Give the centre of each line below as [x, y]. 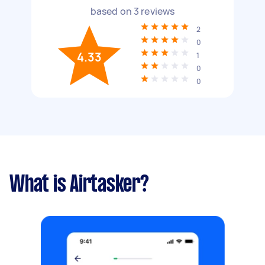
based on [112, 11]
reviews [157, 11]
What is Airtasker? [79, 185]
